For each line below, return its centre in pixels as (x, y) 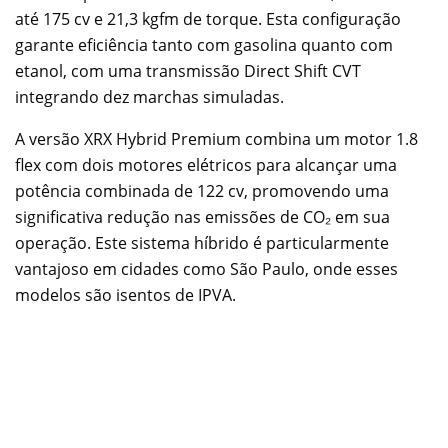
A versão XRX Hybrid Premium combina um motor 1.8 (216, 139)
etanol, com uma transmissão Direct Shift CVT (188, 71)
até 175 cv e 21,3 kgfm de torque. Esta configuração (208, 19)
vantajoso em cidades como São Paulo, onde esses (206, 269)
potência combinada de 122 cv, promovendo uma (202, 191)
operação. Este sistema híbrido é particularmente (202, 243)
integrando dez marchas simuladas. (149, 97)
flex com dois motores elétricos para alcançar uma (206, 165)
